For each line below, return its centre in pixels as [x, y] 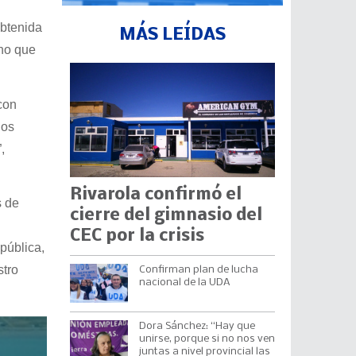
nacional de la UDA [184, 283]
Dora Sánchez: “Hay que [197, 326]
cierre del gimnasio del [166, 215]
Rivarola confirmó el [155, 195]
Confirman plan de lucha [198, 270]
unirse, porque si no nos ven [207, 339]
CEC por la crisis [137, 236]
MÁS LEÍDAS [172, 36]
